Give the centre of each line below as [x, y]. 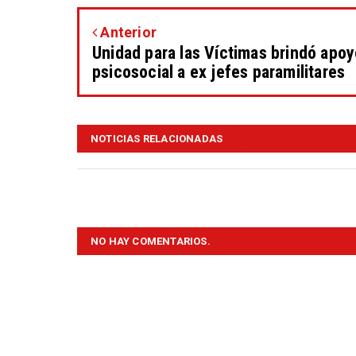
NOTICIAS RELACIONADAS [157, 139]
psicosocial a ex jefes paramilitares [219, 72]
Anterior [127, 33]
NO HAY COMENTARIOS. [151, 242]
